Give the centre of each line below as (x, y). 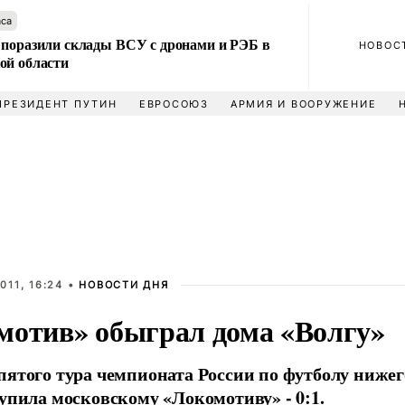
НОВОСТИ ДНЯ (124, 285)
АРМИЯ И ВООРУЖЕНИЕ (303, 104)
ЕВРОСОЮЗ (174, 104)
